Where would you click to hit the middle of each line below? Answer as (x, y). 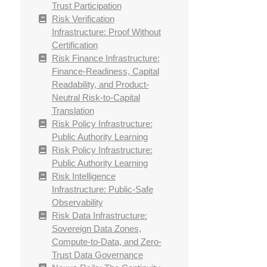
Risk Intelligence (83, 176)
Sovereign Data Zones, (96, 229)
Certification (74, 45)
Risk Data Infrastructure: (99, 216)
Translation (73, 111)
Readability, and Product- (100, 85)
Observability (77, 203)
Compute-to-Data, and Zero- (106, 242)
